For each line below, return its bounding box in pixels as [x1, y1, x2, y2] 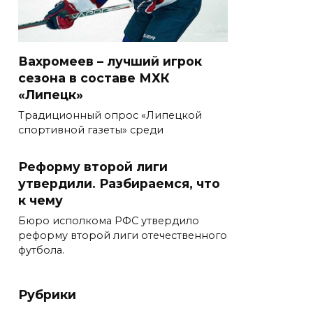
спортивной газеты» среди [18, 124, 163, 137]
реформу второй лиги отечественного [18, 229, 227, 242]
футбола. [18, 244, 64, 257]
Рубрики [18, 287, 76, 303]
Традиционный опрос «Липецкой [18, 109, 202, 122]
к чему [18, 193, 63, 208]
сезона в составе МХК [18, 71, 170, 86]
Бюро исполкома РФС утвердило [18, 214, 199, 228]
